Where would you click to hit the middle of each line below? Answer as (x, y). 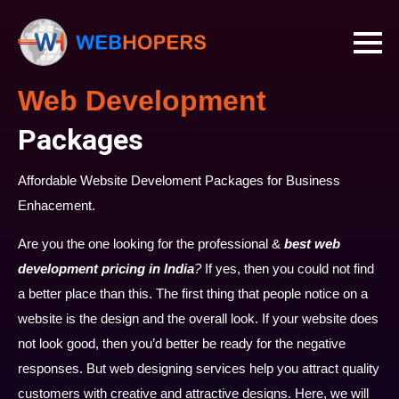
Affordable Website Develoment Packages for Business (179, 180)
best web (312, 244)
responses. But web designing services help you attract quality (199, 368)
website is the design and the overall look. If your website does (198, 318)
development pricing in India (106, 269)
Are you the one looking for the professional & (151, 244)
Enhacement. (57, 205)
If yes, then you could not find (288, 269)
